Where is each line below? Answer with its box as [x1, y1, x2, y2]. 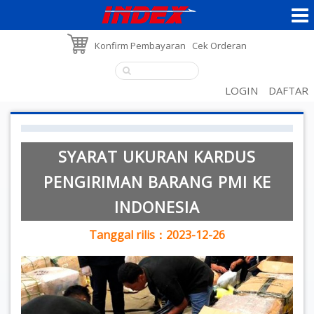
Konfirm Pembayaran [95, 39, 186, 52]
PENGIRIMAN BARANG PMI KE [43, 170, 271, 192]
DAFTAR [268, 83, 308, 97]
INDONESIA [114, 196, 200, 217]
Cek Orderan [192, 39, 247, 52]
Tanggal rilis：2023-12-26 [89, 226, 225, 243]
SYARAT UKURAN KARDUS [58, 145, 256, 167]
